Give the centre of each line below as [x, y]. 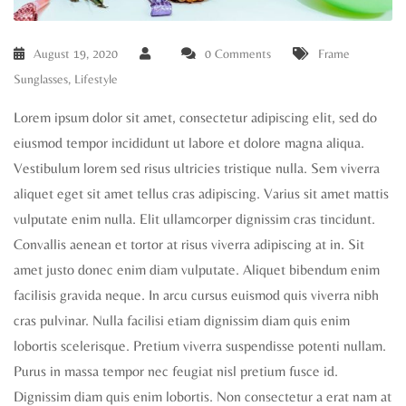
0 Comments [238, 53]
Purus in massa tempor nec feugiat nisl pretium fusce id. [176, 371]
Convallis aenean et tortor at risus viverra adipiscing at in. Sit [189, 244]
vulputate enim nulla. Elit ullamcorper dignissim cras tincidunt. [194, 218]
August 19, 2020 [76, 53]
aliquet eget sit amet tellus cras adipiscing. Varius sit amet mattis [201, 193]
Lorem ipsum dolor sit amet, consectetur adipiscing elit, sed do [195, 117]
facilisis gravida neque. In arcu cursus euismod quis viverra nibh [196, 295]
